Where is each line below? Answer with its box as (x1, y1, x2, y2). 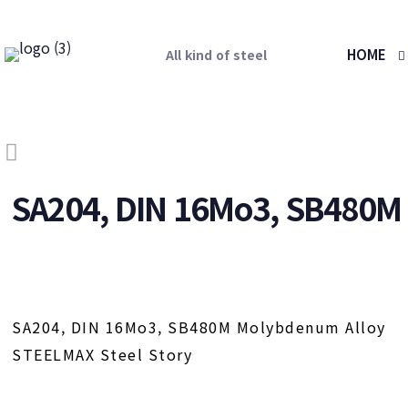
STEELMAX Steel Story (12, 343, 193, 365)
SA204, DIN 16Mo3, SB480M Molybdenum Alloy (12, 316, 386, 338)
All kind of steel (166, 46, 267, 64)
